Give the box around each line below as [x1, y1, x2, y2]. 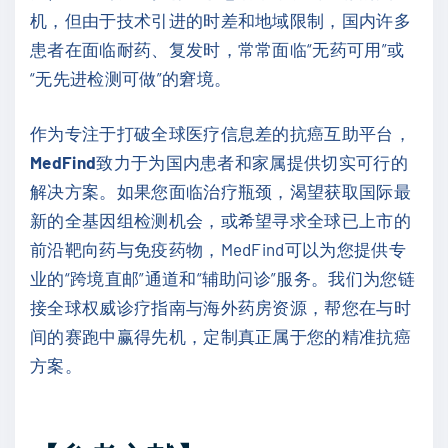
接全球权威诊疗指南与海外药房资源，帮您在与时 [30, 296, 412, 317]
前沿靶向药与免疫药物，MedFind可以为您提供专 [30, 238, 406, 259]
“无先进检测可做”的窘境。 [30, 68, 232, 89]
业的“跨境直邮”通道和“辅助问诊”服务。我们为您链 [30, 267, 415, 288]
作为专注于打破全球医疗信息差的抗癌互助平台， [30, 122, 412, 143]
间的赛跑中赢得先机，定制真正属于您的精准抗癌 [30, 325, 412, 346]
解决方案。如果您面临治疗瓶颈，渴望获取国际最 [30, 180, 412, 201]
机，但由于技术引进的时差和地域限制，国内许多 [30, 10, 412, 31]
